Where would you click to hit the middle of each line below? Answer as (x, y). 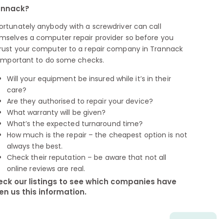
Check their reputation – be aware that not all (87, 157)
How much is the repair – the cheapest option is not (97, 135)
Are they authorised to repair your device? (80, 101)
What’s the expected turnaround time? (75, 123)
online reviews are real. (46, 168)
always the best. (35, 146)
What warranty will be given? (56, 112)
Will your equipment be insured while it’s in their (89, 78)
